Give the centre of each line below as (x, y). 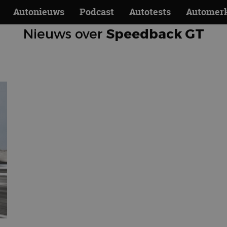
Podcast (97, 12)
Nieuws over (63, 33)
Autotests (150, 12)
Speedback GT (153, 33)
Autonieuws (39, 12)
